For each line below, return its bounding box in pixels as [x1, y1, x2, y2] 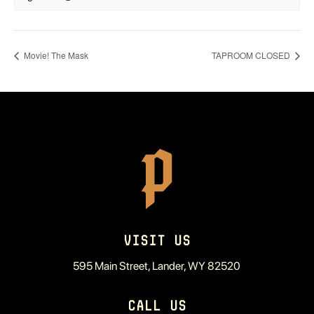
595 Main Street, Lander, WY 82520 [73, 259, 241, 273]
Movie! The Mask [22, 49, 88, 62]
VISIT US [123, 233, 191, 249]
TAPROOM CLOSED [212, 49, 292, 62]
